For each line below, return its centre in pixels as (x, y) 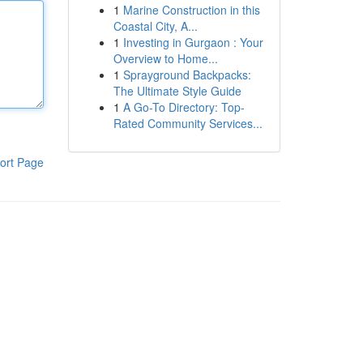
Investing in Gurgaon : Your (193, 42)
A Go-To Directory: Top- (184, 107)
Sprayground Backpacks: (187, 75)
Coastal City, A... (155, 26)
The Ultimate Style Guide (177, 91)
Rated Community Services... (188, 123)
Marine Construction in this (191, 10)
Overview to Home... (165, 58)
